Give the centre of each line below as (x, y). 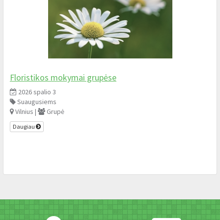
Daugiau (24, 127)
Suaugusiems (36, 101)
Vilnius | (26, 111)
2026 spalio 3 (36, 92)
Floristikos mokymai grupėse (63, 77)
